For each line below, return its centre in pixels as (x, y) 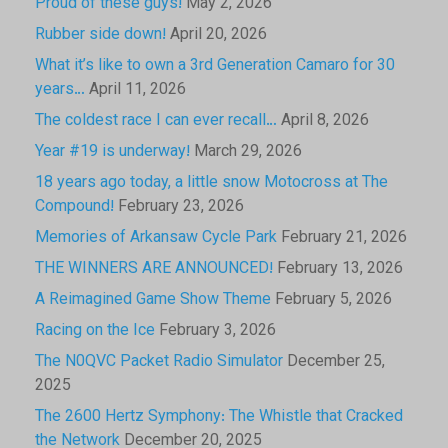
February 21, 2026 (344, 238)
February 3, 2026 (217, 331)
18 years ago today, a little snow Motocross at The (211, 183)
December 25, (336, 362)
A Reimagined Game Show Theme (153, 300)
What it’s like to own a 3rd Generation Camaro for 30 (215, 66)
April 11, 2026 (137, 90)
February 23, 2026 (181, 207)
